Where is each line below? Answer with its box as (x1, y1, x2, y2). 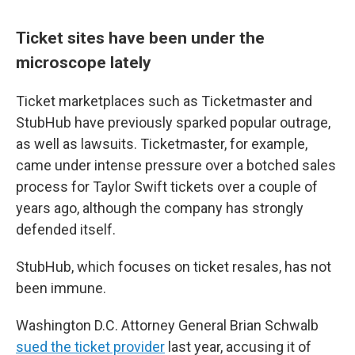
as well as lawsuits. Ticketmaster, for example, (16, 136, 307, 152)
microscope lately (16, 52, 151, 72)
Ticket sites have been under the (16, 28, 265, 48)
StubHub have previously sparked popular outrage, (16, 114, 330, 131)
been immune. (16, 280, 106, 296)
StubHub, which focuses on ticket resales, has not (16, 258, 331, 275)
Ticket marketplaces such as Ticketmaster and (16, 93, 312, 109)
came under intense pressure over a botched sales (16, 157, 336, 174)
